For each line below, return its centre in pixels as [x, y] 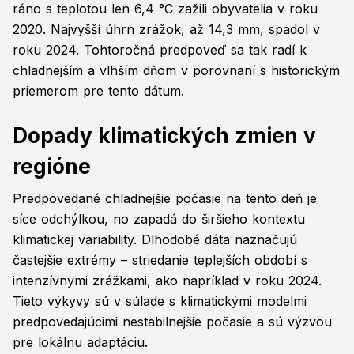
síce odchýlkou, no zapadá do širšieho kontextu [159, 219]
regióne [52, 167]
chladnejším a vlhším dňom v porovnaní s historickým [176, 71]
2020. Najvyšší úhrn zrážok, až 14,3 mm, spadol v [166, 30]
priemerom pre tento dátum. [98, 91]
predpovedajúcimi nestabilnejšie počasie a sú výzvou [172, 322]
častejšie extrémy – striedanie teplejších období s [160, 260]
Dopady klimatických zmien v [164, 136]
